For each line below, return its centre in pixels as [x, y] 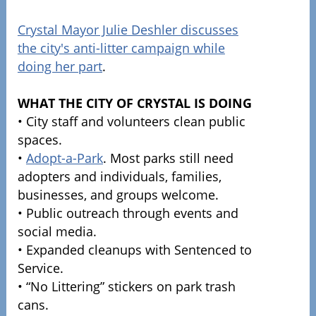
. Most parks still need [168, 158]
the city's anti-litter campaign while [121, 48]
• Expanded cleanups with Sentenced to [134, 250]
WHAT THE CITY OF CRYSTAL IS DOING [134, 103]
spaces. [39, 140]
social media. [57, 231]
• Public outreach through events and [128, 213]
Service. [40, 268]
